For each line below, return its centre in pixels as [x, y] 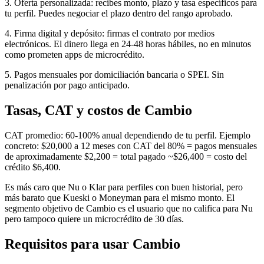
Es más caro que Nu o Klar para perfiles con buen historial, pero [124, 187]
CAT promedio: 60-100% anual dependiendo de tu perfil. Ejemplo [128, 136]
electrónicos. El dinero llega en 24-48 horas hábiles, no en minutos [128, 44]
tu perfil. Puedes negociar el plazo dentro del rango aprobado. [119, 14]
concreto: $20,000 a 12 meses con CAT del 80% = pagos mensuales [131, 146]
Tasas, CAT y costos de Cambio [98, 110]
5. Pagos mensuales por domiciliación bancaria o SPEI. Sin [114, 75]
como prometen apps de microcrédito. [75, 55]
